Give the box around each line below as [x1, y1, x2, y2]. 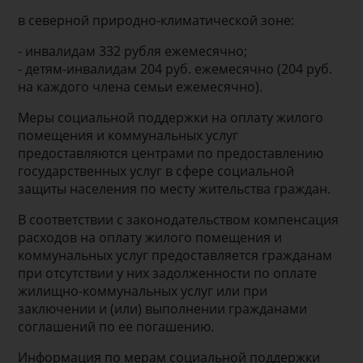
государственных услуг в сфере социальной [18, 161, 295, 180]
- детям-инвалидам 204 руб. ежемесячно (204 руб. [18, 59, 333, 78]
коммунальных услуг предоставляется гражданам [18, 246, 333, 264]
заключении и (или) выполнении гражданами [18, 299, 308, 318]
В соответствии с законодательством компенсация [18, 210, 340, 228]
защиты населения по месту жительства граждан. [18, 179, 331, 198]
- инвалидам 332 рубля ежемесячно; [18, 41, 248, 60]
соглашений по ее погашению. [18, 317, 215, 335]
